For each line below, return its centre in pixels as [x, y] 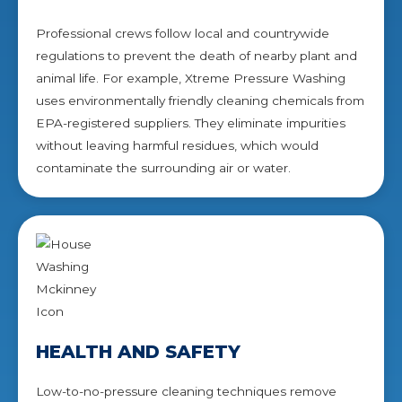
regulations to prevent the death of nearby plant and [197, 55]
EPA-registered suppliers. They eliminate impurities [191, 122]
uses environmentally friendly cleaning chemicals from [200, 100]
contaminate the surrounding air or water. [163, 167]
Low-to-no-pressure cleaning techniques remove [186, 391]
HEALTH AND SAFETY [138, 351]
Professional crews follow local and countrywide [183, 33]
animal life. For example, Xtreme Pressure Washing [191, 78]
